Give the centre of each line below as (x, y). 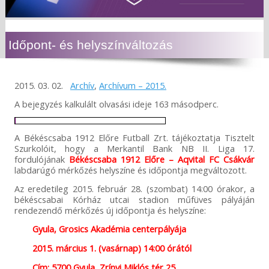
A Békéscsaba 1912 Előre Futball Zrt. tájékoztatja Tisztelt (134, 138)
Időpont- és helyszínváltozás (90, 45)
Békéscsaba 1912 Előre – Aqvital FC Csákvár (162, 159)
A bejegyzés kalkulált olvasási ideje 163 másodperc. (116, 104)
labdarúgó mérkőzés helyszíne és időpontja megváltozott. (130, 170)
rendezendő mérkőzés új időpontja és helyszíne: (110, 210)
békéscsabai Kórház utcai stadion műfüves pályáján (134, 200)
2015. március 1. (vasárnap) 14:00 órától (112, 248)
